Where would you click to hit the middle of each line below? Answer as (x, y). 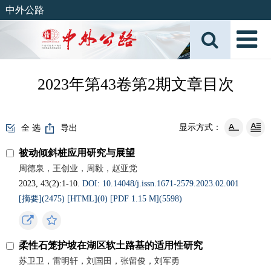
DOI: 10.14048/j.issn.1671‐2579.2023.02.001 (161, 184)
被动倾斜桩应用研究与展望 (77, 153)
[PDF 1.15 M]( (136, 199)
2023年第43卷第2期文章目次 (135, 84)
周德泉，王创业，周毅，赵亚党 (78, 168)
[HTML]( (84, 199)
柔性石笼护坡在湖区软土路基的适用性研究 (111, 245)
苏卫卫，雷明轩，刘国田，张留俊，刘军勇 (100, 261)
